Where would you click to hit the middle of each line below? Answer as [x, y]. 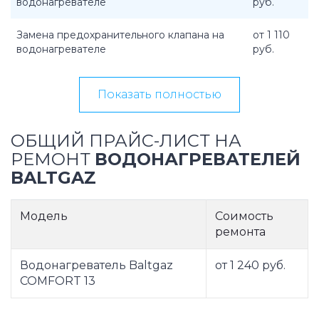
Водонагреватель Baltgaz [96, 266]
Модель [44, 216]
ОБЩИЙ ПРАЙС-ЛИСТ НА [126, 141]
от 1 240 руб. [250, 266]
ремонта [240, 232]
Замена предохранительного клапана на [120, 35]
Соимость [244, 216]
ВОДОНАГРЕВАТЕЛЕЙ [198, 159]
